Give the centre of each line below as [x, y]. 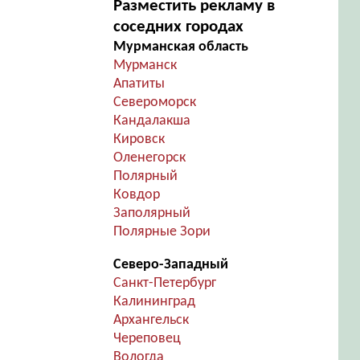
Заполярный [151, 213]
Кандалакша [151, 121]
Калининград [154, 302]
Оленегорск [149, 158]
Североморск [154, 102]
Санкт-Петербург [164, 283]
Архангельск [151, 320]
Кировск [139, 139]
